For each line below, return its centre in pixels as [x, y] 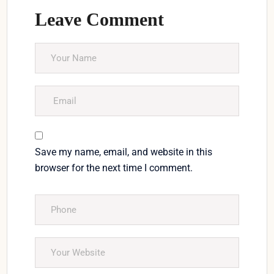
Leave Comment [100, 20]
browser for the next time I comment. [114, 168]
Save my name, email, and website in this [124, 152]
